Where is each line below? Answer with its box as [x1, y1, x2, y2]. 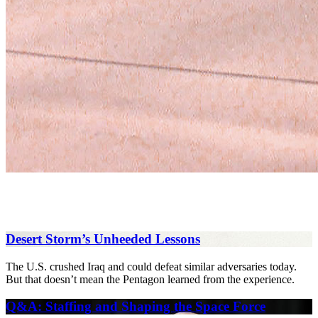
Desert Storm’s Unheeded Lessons [6, 231, 200, 246]
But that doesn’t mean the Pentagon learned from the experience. [6, 273, 295, 285]
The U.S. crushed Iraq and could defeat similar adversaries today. [6, 260, 297, 273]
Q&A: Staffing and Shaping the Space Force [6, 299, 265, 314]
